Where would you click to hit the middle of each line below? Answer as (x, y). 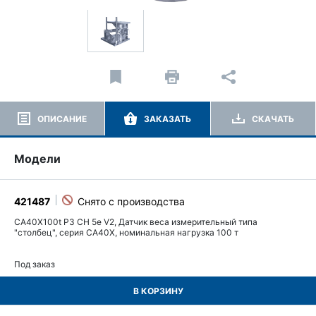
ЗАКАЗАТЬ (167, 119)
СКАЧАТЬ (273, 119)
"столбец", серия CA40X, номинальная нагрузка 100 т (126, 232)
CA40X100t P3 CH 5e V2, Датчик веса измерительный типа (136, 222)
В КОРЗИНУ (158, 291)
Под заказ (35, 264)
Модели (37, 159)
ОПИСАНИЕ (62, 119)
